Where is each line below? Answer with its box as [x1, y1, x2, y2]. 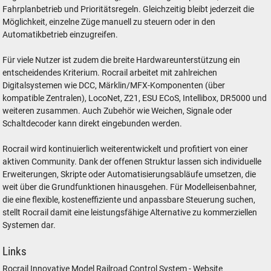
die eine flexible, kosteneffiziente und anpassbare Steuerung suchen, [2, 195, 256, 206]
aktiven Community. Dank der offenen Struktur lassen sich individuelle [2, 157, 262, 168]
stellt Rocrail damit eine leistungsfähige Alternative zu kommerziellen [2, 207, 258, 218]
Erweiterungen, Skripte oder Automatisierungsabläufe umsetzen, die [2, 169, 256, 180]
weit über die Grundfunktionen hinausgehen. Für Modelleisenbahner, [2, 182, 257, 193]
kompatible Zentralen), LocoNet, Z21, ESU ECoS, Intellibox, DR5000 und [2, 93, 267, 104]
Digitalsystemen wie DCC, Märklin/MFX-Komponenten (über [2, 80, 226, 91]
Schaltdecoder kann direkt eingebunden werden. [2, 119, 183, 129]
